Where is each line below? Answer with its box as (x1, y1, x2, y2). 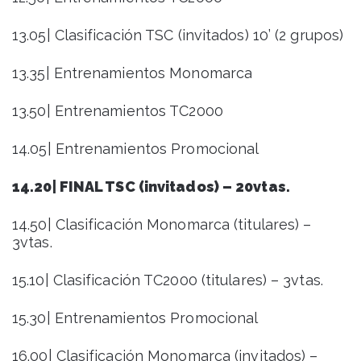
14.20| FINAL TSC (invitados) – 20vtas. (12, 178, 290, 196)
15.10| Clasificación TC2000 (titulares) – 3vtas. (12, 272, 323, 289)
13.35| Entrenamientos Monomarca (12, 64, 253, 82)
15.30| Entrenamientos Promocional (12, 309, 259, 327)
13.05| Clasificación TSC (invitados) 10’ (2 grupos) (12, 27, 344, 44)
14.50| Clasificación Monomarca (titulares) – (12, 216, 312, 234)
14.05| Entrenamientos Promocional (12, 140, 259, 158)
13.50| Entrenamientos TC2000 (12, 102, 223, 120)
